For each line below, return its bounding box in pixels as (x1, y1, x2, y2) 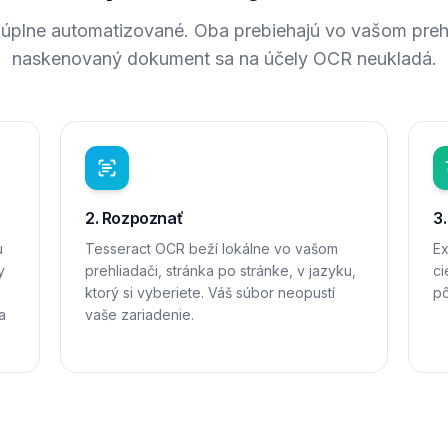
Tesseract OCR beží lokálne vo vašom (85, 240, 338, 257)
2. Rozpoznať (85, 208, 184, 228)
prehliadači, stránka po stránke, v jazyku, (85, 262, 356, 279)
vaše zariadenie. (85, 306, 194, 323)
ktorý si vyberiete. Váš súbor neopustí (85, 284, 335, 301)
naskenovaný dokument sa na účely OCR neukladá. (11, 48, 437, 69)
